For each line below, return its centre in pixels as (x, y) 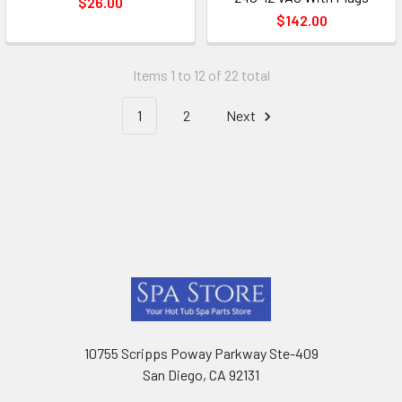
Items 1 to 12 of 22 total (201, 75)
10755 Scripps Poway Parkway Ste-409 (201, 353)
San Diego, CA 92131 (201, 374)
